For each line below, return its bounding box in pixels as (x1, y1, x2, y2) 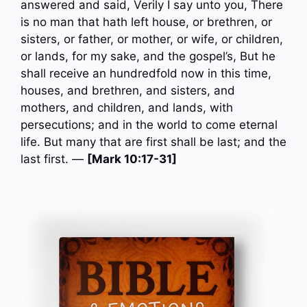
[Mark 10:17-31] (87, 152, 177, 167)
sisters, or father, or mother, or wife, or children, (21, 32, 283, 47)
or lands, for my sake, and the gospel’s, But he (21, 49, 275, 64)
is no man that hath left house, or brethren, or (21, 15, 272, 29)
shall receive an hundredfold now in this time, (21, 66, 271, 81)
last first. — (21, 152, 87, 167)
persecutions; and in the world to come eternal (21, 118, 278, 132)
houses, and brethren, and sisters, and (21, 84, 235, 98)
